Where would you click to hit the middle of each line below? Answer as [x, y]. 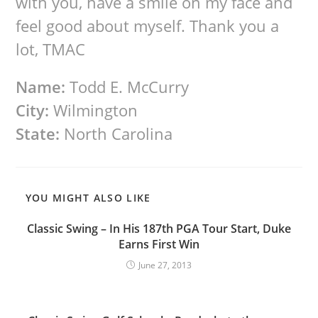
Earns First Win [159, 244]
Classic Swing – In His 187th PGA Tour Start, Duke [159, 229]
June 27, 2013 [165, 265]
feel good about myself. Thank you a [148, 26]
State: [38, 133]
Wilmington [94, 110]
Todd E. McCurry [127, 87]
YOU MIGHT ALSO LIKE [88, 198]
